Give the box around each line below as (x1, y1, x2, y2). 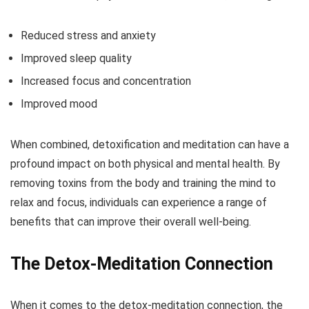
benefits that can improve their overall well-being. (10, 215, 251, 229)
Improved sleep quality (21, 52, 132, 66)
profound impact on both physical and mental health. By (10, 157, 280, 171)
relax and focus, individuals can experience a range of (10, 196, 267, 210)
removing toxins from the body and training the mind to (10, 177, 276, 190)
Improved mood (21, 97, 97, 111)
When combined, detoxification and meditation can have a (10, 138, 289, 152)
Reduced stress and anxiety (21, 29, 156, 43)
